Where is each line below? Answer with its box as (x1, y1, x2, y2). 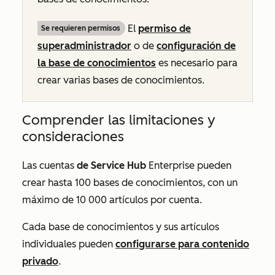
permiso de (138, 23, 191, 34)
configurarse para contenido (115, 238, 249, 250)
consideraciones (22, 128, 124, 145)
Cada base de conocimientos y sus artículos (22, 221, 219, 233)
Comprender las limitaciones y (22, 112, 215, 128)
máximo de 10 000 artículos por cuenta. (22, 194, 202, 206)
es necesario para (156, 57, 238, 69)
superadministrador (37, 40, 131, 52)
